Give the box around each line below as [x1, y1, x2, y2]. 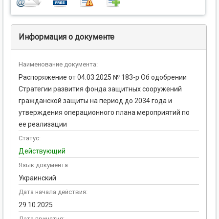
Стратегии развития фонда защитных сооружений [19, 85, 182, 93]
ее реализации [19, 120, 67, 129]
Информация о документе [19, 32, 114, 42]
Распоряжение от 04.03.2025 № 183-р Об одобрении [19, 73, 187, 82]
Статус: [19, 134, 41, 142]
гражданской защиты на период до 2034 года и [19, 97, 172, 105]
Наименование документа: [19, 61, 98, 68]
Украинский [19, 174, 56, 182]
